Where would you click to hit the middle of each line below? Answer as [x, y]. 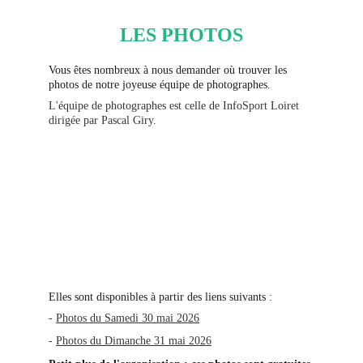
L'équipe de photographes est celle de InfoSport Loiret [175, 106]
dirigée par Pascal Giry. [102, 120]
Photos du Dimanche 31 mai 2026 [134, 341]
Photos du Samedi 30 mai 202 [125, 318]
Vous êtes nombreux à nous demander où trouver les [169, 70]
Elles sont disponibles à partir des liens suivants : [160, 297]
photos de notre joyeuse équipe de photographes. [160, 85]
